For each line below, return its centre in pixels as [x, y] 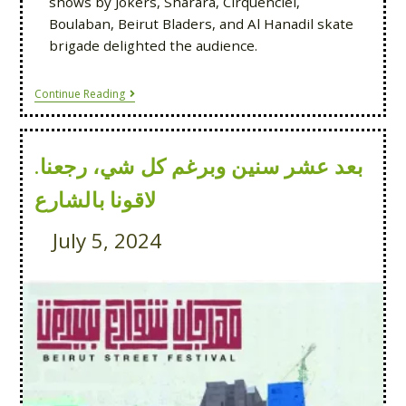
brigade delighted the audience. [153, 45]
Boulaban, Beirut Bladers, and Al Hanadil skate [201, 23]
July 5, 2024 [106, 240]
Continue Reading [79, 93]
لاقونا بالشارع [95, 199]
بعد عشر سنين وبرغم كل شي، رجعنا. [198, 165]
